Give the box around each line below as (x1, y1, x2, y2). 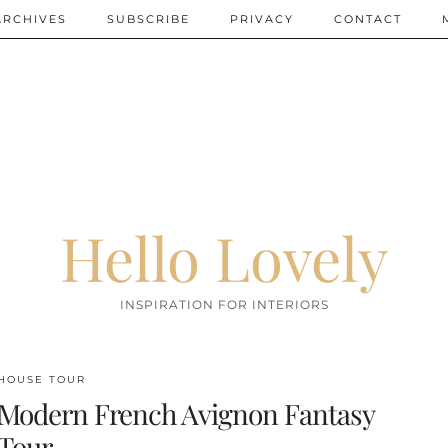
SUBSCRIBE (107, 12, 190, 26)
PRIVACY (230, 12, 294, 26)
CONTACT (334, 12, 402, 26)
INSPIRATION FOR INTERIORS (119, 297, 329, 312)
